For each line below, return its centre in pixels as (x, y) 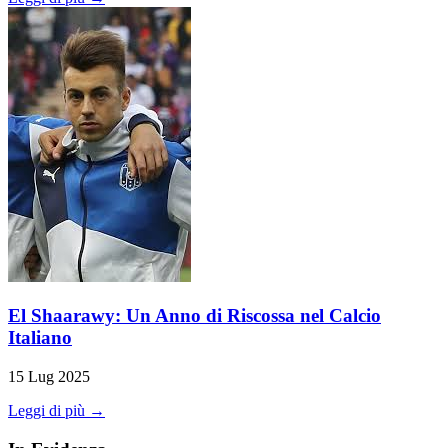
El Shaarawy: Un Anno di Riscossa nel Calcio (194, 316)
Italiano (40, 338)
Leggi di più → (56, 410)
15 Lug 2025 (49, 376)
